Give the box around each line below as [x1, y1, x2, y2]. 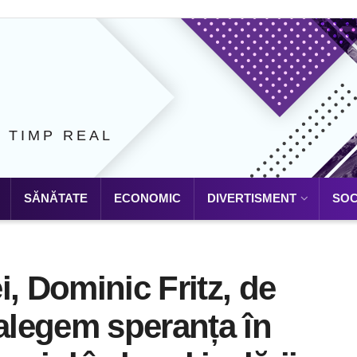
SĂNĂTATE [24, 191, 88, 205]
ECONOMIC [114, 191, 181, 205]
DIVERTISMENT [207, 191, 296, 205]
